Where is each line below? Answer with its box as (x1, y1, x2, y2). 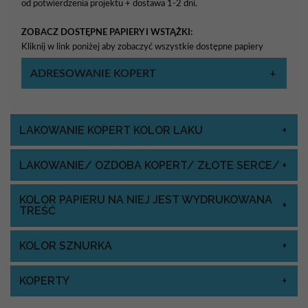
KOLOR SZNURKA (19, 239, 112, 253)
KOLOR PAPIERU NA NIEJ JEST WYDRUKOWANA (19, 193, 272, 207)
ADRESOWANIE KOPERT (30, 68, 156, 79)
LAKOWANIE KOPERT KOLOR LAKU (19, 123, 203, 137)
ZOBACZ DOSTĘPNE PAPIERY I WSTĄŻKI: (21, 27, 192, 37)
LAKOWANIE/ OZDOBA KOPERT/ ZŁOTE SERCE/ (19, 158, 280, 172)
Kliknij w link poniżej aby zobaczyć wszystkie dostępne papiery (21, 41, 263, 52)
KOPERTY (19, 274, 69, 287)
